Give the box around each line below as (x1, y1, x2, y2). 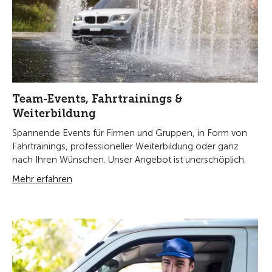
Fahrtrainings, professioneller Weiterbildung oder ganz (12, 141, 239, 152)
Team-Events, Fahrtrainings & (12, 92, 183, 106)
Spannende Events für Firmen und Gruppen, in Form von (12, 127, 247, 139)
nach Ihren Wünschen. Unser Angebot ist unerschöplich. (12, 154, 246, 166)
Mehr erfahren (12, 174, 72, 185)
